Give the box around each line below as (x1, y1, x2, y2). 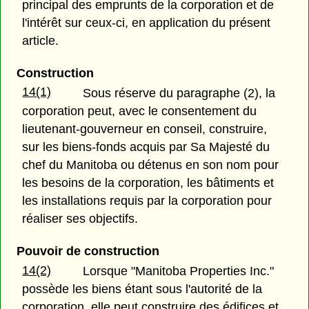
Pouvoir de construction (16, 243, 159, 258)
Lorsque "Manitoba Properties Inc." (83, 263, 275, 278)
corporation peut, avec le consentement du (22, 103, 257, 118)
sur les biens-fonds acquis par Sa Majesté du (22, 139, 270, 154)
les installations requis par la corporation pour (22, 193, 272, 208)
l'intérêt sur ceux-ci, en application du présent (22, 15, 271, 30)
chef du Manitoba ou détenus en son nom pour (22, 157, 279, 172)
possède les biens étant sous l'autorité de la (22, 281, 263, 296)
